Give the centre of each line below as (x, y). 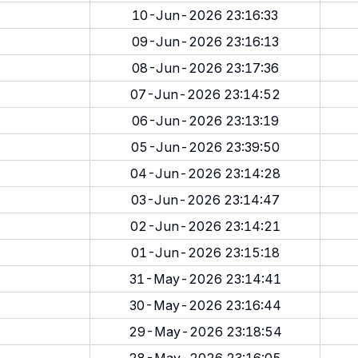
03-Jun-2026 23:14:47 (205, 200)
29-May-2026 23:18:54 (205, 332)
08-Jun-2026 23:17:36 (205, 68)
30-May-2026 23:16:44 (205, 305)
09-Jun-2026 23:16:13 (205, 42)
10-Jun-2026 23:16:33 (205, 15)
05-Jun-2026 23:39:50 (205, 147)
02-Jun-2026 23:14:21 (205, 226)
